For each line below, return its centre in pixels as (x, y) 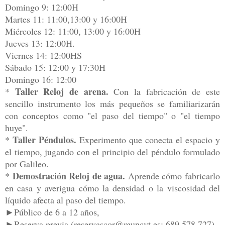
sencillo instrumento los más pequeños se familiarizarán (113, 104)
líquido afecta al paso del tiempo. (66, 200)
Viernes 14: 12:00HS (43, 55)
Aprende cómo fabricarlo (174, 176)
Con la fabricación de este (164, 92)
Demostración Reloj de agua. (70, 176)
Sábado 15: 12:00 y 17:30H (55, 68)
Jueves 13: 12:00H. (40, 43)
